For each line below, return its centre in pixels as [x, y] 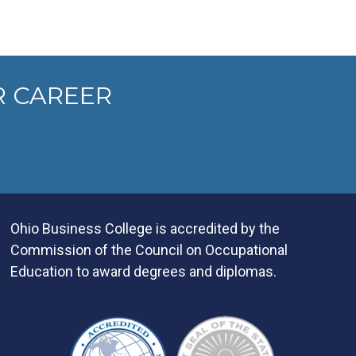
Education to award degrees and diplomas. [143, 271]
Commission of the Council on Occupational [149, 250]
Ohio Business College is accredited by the [145, 228]
